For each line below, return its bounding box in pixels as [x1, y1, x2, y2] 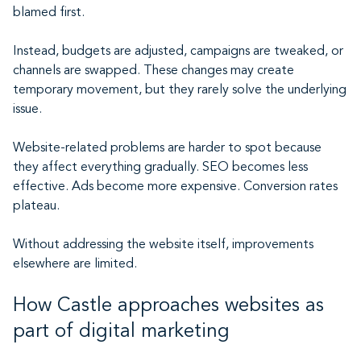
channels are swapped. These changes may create [13, 64, 294, 77]
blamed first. [13, 6, 85, 19]
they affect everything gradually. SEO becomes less [13, 161, 308, 174]
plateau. [13, 200, 60, 213]
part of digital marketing [13, 322, 230, 342]
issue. [13, 103, 42, 116]
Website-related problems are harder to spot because [13, 142, 322, 155]
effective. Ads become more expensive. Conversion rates [13, 180, 338, 193]
